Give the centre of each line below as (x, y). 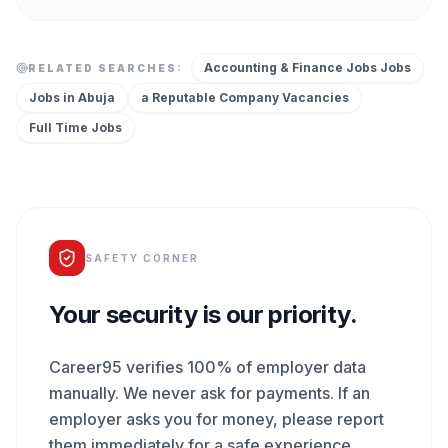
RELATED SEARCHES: (105, 67)
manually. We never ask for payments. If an (209, 393)
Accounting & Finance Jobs (290, 67)
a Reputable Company (210, 97)
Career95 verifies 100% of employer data (207, 367)
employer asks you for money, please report (216, 419)
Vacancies (314, 97)
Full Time (58, 127)
